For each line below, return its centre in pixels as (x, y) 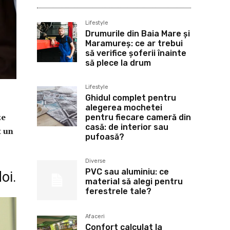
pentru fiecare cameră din (138, 117)
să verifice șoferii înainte (136, 53)
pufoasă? (105, 137)
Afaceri (95, 216)
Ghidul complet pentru (131, 98)
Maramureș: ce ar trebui (134, 43)
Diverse (95, 161)
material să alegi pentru (134, 181)
